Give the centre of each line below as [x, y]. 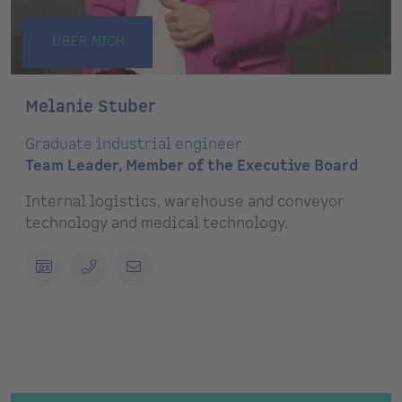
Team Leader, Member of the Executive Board [192, 166]
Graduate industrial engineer [134, 145]
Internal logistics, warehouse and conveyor [185, 202]
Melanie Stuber [91, 108]
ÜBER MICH [87, 42]
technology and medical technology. [157, 224]
